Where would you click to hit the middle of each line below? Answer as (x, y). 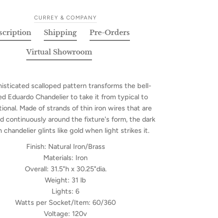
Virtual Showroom (59, 52)
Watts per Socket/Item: (53, 203)
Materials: (59, 158)
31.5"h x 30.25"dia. (78, 169)
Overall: (36, 169)
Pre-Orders (109, 33)
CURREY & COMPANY (66, 18)
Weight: (57, 180)
